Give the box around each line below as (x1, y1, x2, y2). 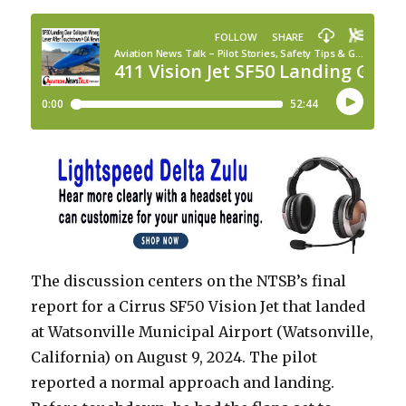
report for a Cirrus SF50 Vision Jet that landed (31, 296, 366, 315)
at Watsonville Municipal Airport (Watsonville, (31, 322, 374, 341)
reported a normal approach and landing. (31, 372, 335, 391)
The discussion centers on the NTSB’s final (31, 271, 347, 290)
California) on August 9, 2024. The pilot (31, 347, 318, 366)
